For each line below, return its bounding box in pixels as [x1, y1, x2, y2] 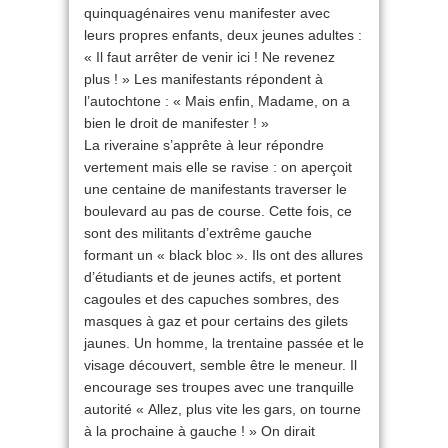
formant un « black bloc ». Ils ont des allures [84, 247, 363, 263]
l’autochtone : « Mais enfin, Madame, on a [84, 93, 350, 109]
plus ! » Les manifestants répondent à [84, 71, 323, 87]
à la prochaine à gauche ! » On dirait [84, 423, 315, 439]
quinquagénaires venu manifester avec [84, 5, 330, 21]
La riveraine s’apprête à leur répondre [84, 137, 324, 153]
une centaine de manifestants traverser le [84, 181, 347, 197]
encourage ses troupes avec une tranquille [84, 379, 354, 395]
